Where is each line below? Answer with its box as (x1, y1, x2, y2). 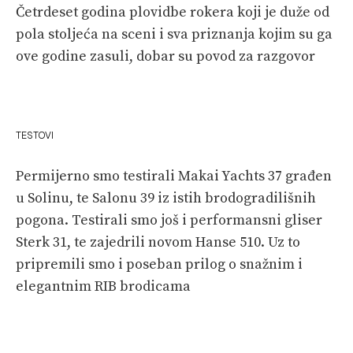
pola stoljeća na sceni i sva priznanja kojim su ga (16, 24, 333, 43)
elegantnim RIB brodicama (16, 277, 191, 295)
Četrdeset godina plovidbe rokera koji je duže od (16, 2, 329, 21)
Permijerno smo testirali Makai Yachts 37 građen (16, 166, 332, 185)
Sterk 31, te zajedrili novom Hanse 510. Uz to (16, 232, 300, 251)
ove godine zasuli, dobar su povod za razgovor (16, 46, 315, 65)
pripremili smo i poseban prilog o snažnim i (16, 255, 303, 273)
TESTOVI (16, 128, 54, 142)
